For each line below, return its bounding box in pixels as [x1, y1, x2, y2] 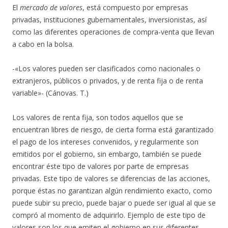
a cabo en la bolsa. [12, 39, 74, 49]
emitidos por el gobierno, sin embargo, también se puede [12, 149, 202, 159]
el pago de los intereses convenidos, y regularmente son [12, 137, 198, 147]
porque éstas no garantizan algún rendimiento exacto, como [12, 186, 212, 196]
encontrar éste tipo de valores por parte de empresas [12, 161, 189, 172]
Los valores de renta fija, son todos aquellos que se [12, 112, 183, 123]
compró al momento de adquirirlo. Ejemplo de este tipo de [12, 210, 206, 220]
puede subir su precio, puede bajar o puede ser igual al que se [12, 198, 216, 208]
